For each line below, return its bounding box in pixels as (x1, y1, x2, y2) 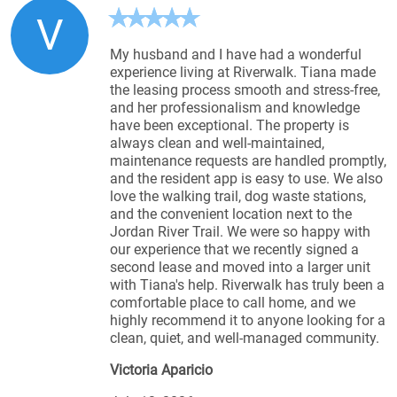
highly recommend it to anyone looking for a (110, 311, 385, 329)
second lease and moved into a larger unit (110, 258, 370, 276)
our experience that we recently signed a (110, 240, 359, 258)
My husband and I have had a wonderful (110, 45, 362, 63)
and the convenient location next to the (110, 205, 352, 222)
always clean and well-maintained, (110, 134, 324, 152)
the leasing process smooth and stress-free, (110, 81, 380, 98)
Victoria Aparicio (110, 361, 213, 378)
